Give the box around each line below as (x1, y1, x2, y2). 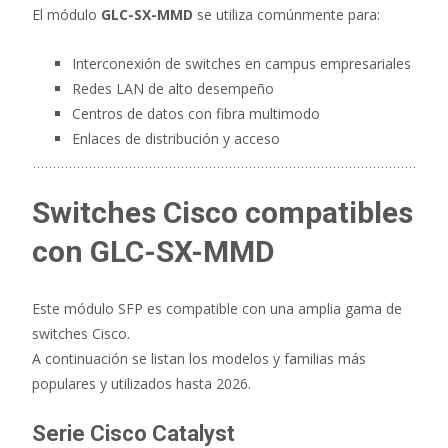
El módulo (32, 4, 101, 24)
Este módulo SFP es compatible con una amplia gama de (32, 298, 402, 318)
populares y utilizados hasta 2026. (32, 373, 251, 393)
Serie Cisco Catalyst (32, 420, 235, 446)
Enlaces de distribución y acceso (72, 128, 280, 148)
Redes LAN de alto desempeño (72, 78, 274, 98)
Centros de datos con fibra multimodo (72, 103, 320, 123)
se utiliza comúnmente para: (193, 4, 380, 24)
